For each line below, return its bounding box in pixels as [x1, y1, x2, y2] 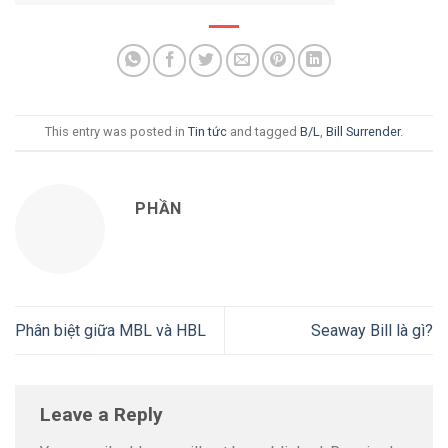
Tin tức [188, 124, 227, 140]
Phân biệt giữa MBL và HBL [15, 320, 206, 340]
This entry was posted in [45, 124, 188, 140]
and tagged [227, 124, 300, 140]
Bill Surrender [326, 124, 400, 140]
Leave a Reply [40, 403, 168, 427]
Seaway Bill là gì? [311, 320, 433, 340]
